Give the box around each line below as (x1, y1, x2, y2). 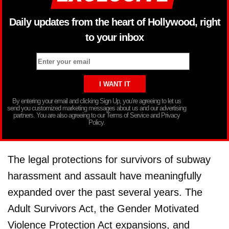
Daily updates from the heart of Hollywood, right (9, 16, 220, 28)
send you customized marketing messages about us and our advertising (7, 104, 186, 112)
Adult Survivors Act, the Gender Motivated (8, 203, 199, 215)
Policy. (88, 119, 105, 127)
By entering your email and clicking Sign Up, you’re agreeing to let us (12, 97, 181, 105)
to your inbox (85, 31, 144, 43)
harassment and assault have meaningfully (8, 170, 201, 182)
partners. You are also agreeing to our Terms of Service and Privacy (13, 111, 180, 120)
